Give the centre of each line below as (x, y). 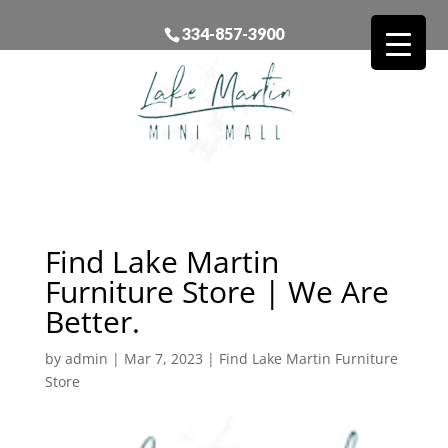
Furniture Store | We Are (216, 291)
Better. (92, 321)
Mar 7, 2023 (163, 358)
